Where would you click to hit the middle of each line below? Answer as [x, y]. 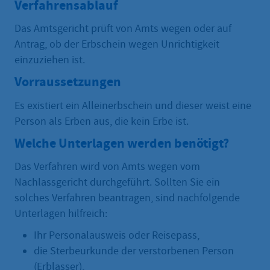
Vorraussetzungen [68, 82]
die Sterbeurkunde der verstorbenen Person [134, 251]
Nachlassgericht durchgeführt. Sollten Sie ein [117, 182]
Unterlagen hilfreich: [61, 213]
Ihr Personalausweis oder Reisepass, [117, 235]
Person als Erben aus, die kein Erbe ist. [102, 121]
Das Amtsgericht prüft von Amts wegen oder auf [123, 29]
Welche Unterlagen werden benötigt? [122, 143]
